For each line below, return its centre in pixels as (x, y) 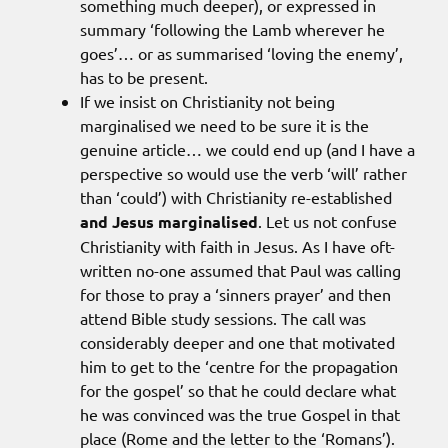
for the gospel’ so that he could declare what (238, 390)
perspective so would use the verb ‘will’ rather (243, 173)
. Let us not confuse (327, 221)
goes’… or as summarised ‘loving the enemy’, (241, 53)
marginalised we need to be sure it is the (224, 125)
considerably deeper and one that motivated (237, 342)
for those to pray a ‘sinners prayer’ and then (235, 294)
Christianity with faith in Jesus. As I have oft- (237, 246)
